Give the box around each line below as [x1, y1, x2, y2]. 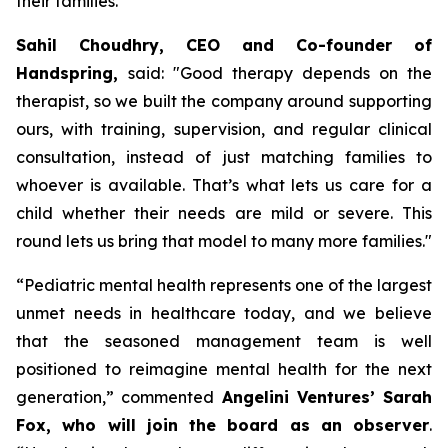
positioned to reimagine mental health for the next [16, 359, 432, 379]
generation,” [16, 387, 122, 407]
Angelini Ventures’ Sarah [221, 387, 432, 407]
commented [121, 387, 222, 407]
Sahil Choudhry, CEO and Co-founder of [16, 35, 432, 55]
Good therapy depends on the [180, 63, 432, 83]
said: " [128, 63, 180, 83]
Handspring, [16, 63, 128, 83]
